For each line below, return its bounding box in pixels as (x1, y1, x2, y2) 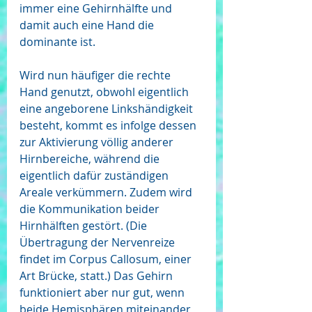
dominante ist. (19, 34, 95, 49)
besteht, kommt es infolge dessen (19, 118, 199, 133)
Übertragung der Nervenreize (19, 235, 178, 250)
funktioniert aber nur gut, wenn (19, 285, 187, 300)
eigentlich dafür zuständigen (19, 168, 171, 183)
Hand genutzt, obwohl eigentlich (19, 84, 192, 100)
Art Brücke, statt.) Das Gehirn (19, 268, 175, 283)
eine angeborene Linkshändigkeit (19, 101, 196, 116)
